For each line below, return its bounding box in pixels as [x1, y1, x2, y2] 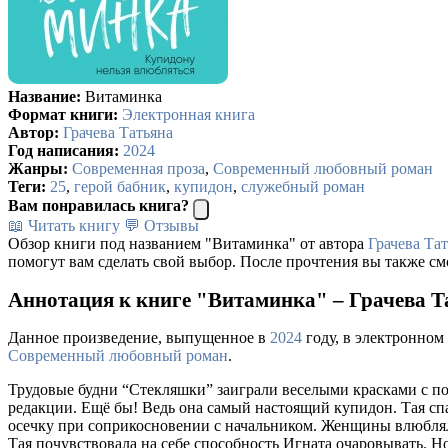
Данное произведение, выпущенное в [8, 329, 270, 347]
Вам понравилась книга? [8, 196, 189, 214]
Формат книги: [8, 105, 118, 123]
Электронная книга [122, 105, 255, 123]
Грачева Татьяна [63, 123, 173, 141]
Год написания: [8, 141, 119, 159]
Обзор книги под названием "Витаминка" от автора [8, 234, 368, 252]
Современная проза [72, 159, 205, 177]
